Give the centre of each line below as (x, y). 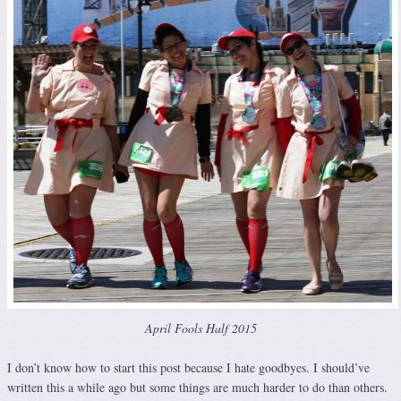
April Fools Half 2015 (200, 328)
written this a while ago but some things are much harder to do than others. (197, 387)
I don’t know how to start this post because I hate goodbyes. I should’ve (188, 367)
